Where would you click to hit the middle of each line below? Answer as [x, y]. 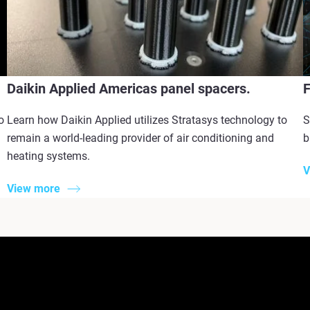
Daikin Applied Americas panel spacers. [129, 89]
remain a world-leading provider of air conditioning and [141, 138]
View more [34, 188]
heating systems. [49, 156]
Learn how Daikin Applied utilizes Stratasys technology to [147, 120]
